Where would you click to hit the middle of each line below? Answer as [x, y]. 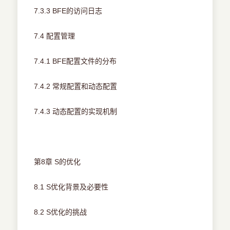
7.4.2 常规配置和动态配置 [76, 87]
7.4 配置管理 [55, 36]
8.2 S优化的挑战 [61, 212]
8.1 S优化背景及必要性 [71, 187]
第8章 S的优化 [57, 162]
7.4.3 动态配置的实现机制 [76, 112]
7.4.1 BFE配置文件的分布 [75, 61]
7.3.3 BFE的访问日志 [68, 11]
